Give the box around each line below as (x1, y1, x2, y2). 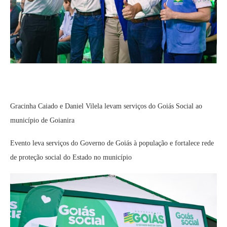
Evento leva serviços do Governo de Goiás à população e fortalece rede (10, 139, 214, 147)
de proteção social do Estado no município (10, 154, 132, 162)
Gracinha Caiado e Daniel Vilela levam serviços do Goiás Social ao (10, 102, 202, 110)
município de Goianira (10, 117, 74, 125)
